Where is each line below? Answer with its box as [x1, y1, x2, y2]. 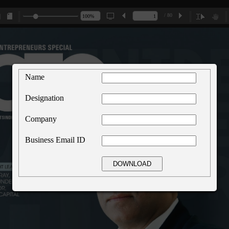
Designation [25, 93, 64, 102]
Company [25, 114, 57, 123]
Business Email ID [25, 135, 85, 144]
